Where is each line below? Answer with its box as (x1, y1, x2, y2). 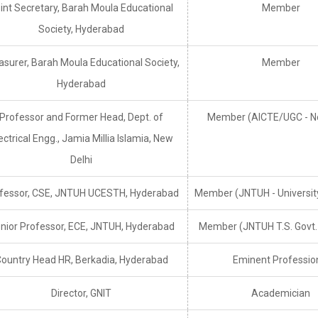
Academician (251, 287, 310, 300)
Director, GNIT (51, 287, 111, 300)
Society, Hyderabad (38, 23, 124, 35)
